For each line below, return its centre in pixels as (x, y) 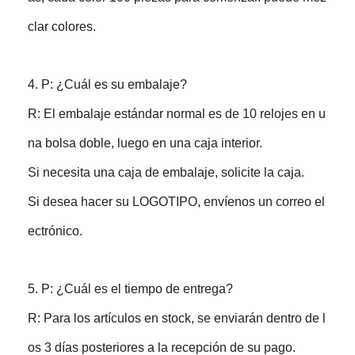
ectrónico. (55, 231)
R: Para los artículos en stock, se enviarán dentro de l (177, 318)
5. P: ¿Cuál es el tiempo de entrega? (131, 288)
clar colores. (62, 26)
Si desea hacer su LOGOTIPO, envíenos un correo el (177, 201)
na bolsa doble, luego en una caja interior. (145, 143)
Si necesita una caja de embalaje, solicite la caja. (166, 172)
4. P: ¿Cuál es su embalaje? (108, 84)
